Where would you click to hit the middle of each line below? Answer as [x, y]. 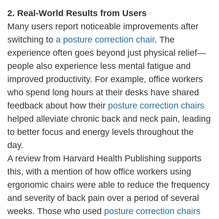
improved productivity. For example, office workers [105, 79]
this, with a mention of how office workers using [99, 172]
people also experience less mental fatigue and [99, 66]
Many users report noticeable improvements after [103, 27]
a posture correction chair [105, 40]
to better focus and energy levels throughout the [100, 132]
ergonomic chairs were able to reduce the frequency [109, 185]
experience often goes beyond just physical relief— [107, 53]
